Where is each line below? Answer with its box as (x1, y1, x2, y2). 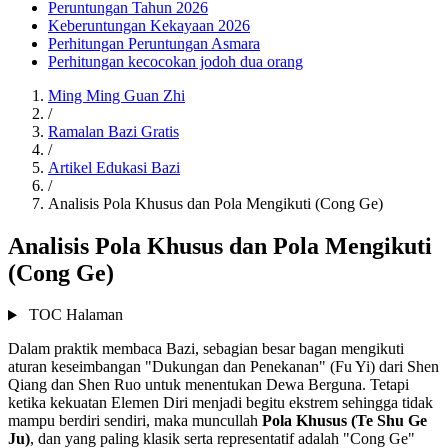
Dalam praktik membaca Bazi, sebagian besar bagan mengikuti (8, 340, 404, 358)
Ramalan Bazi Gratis (48, 122, 179, 140)
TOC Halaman (24, 306, 123, 324)
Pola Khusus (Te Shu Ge (262, 412, 427, 430)
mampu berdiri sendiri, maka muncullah (8, 412, 262, 430)
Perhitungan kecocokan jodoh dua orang (48, 52, 303, 70)
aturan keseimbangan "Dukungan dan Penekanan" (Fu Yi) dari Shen (8, 358, 439, 376)
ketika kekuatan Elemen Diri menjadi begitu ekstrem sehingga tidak (8, 394, 433, 412)
